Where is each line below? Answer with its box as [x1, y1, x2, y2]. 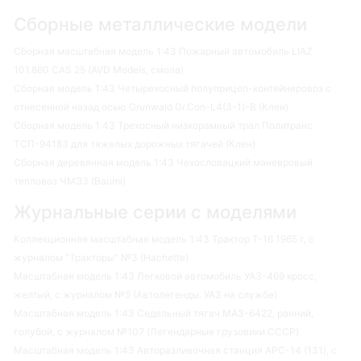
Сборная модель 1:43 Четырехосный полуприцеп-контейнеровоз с [14, 82, 331, 95]
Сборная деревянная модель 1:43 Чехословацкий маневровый [14, 156, 313, 169]
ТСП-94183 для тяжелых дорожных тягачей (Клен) [14, 138, 255, 151]
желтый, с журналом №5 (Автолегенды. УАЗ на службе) [14, 288, 277, 301]
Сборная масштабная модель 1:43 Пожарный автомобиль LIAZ [14, 45, 313, 58]
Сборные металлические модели [14, 14, 307, 35]
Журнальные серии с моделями [14, 201, 297, 223]
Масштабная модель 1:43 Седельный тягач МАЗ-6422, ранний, [14, 307, 313, 320]
